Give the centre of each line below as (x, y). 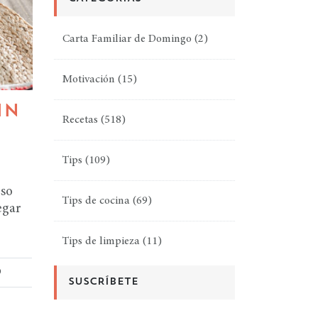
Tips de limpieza (101, 241)
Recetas (80, 120)
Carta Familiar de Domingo (127, 39)
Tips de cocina (96, 201)
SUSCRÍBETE (103, 283)
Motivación (89, 79)
